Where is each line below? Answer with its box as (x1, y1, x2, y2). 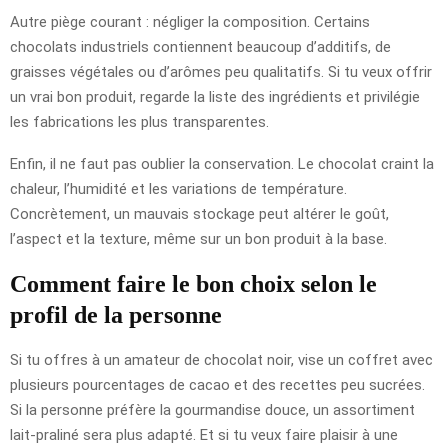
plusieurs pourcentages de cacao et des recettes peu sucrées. (10, 375, 425, 394)
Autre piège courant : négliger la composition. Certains (10, 12, 370, 31)
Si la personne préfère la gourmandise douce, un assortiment (10, 400, 415, 419)
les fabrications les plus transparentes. (10, 112, 269, 131)
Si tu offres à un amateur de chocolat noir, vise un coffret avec (10, 350, 433, 369)
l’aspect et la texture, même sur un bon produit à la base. (10, 229, 387, 248)
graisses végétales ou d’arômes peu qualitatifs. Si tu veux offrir (10, 62, 432, 81)
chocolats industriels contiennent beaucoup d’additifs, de (10, 37, 391, 56)
